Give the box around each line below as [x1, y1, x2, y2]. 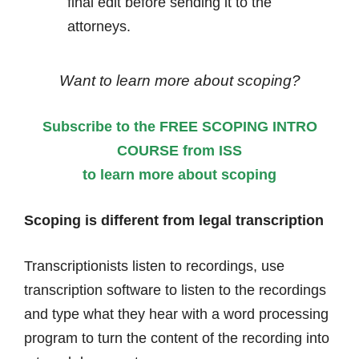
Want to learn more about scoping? [58, 72, 301, 89]
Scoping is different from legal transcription [24, 212, 324, 228]
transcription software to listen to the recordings [24, 282, 326, 298]
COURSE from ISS [117, 143, 242, 159]
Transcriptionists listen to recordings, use [24, 258, 284, 274]
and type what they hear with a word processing [24, 306, 329, 322]
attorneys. [67, 18, 131, 34]
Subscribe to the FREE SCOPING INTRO [42, 119, 317, 135]
